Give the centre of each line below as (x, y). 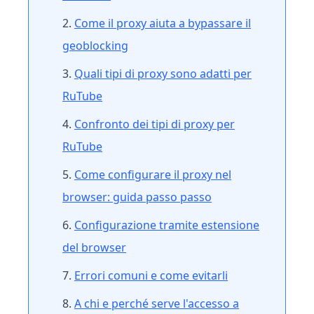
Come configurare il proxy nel (153, 175)
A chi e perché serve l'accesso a (157, 303)
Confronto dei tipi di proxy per (155, 124)
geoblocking (95, 46)
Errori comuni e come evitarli (151, 275)
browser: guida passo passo (137, 197)
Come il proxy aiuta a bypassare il (163, 23)
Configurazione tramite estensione (167, 225)
